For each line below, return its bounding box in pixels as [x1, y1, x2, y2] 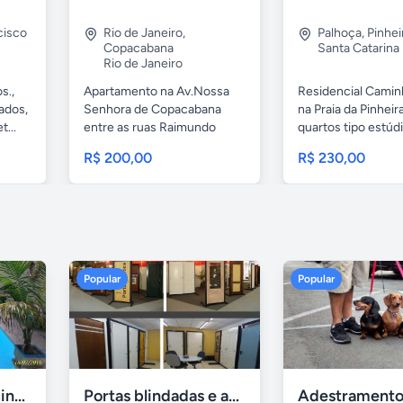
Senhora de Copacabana [84, 102, 221, 118]
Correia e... [84, 138, 143, 154]
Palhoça [318, 25, 362, 41]
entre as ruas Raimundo [84, 120, 216, 136]
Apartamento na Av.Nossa [84, 84, 229, 100]
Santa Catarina [318, 40, 399, 57]
